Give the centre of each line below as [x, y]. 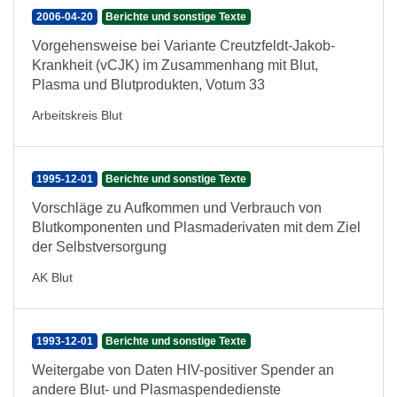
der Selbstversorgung [99, 247]
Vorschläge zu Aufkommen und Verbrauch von [177, 208]
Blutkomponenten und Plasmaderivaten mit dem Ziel [196, 227]
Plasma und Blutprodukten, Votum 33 [148, 85]
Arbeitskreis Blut [77, 115]
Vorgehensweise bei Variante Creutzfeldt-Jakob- [183, 46]
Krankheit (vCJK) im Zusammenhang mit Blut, [175, 65]
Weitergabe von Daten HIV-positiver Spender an [183, 370]
